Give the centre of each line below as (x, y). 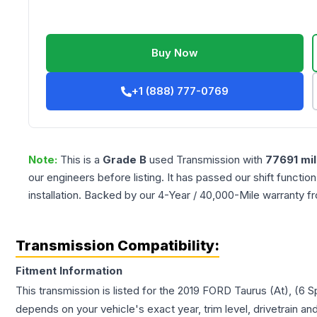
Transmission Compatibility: (117, 246)
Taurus (250, 291)
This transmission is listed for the (97, 291)
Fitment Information (69, 271)
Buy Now (175, 53)
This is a (81, 160)
